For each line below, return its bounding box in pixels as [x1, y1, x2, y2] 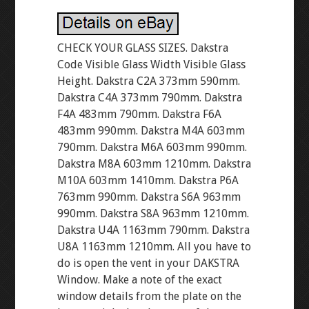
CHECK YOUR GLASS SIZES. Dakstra [57, 41, 228, 54]
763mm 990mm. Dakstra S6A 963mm [57, 190, 241, 203]
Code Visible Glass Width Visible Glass [57, 58, 246, 71]
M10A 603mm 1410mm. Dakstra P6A [57, 174, 239, 187]
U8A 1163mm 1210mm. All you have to [57, 240, 251, 253]
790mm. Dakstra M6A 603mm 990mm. [57, 141, 247, 154]
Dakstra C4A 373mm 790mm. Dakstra [57, 91, 242, 104]
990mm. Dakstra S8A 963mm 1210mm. [57, 207, 249, 220]
